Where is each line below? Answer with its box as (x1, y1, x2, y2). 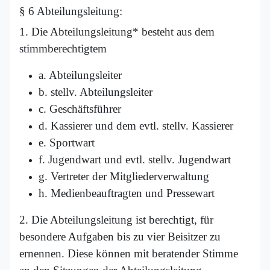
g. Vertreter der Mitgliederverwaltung (39, 170, 209, 183)
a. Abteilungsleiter (39, 69, 122, 82)
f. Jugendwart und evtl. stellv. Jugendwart (39, 153, 231, 166)
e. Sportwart (39, 136, 95, 149)
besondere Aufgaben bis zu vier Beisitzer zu (19, 230, 221, 243)
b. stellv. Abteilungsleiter (39, 86, 152, 99)
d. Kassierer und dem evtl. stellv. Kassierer (39, 119, 233, 133)
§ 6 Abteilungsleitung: (19, 5, 122, 18)
